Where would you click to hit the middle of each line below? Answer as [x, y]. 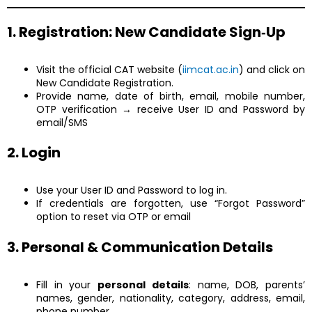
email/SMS [62, 122]
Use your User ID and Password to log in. [132, 190]
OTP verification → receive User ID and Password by [171, 109]
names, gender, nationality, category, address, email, [171, 298]
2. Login [34, 153]
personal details [143, 284]
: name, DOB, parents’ [247, 284]
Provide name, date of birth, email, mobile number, [171, 96]
